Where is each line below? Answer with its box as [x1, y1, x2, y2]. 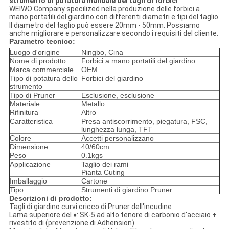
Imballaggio [9, 177, 47, 186]
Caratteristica [9, 117, 53, 126]
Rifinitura [9, 108, 38, 117]
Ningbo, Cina [81, 48, 123, 57]
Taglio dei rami [81, 160, 128, 169]
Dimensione [9, 143, 48, 151]
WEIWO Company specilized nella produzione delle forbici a [9, 5, 200, 13]
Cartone [81, 177, 107, 186]
